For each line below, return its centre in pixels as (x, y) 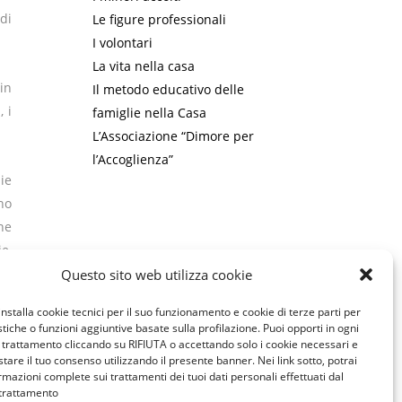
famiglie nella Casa (150, 113)
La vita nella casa (144, 66)
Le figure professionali (160, 19)
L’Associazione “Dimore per (174, 136)
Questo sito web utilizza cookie (157, 275)
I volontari (123, 43)
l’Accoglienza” (133, 159)
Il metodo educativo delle (169, 89)
